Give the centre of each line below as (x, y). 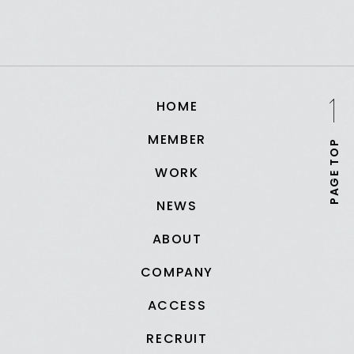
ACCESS (177, 305)
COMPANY (177, 272)
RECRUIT (177, 338)
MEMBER (177, 139)
